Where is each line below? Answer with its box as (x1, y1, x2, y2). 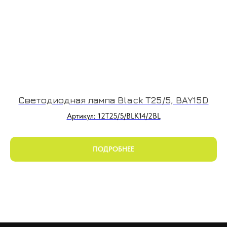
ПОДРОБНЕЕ (93, 144, 134, 153)
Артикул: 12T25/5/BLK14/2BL (66, 111, 161, 121)
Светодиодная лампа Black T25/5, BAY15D (18, 94, 209, 105)
